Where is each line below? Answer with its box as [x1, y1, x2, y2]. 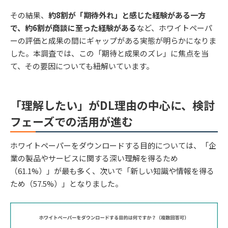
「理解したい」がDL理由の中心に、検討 [10, 97, 215, 113]
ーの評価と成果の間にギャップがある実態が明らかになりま [10, 35, 216, 46]
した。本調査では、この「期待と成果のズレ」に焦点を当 [10, 48, 209, 59]
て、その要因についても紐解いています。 [10, 61, 154, 72]
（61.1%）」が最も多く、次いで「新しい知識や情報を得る [10, 165, 214, 177]
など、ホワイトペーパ [136, 22, 212, 34]
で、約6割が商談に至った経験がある [10, 22, 136, 34]
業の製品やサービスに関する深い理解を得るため [10, 153, 178, 164]
